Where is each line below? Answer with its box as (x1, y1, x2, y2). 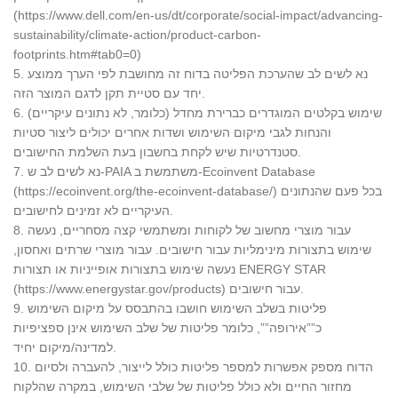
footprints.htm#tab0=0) (13, 46, 141, 61)
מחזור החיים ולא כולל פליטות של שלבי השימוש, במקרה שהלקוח (13, 378, 352, 394)
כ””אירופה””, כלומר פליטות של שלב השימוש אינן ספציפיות (13, 320, 322, 335)
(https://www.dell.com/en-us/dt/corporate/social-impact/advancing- (13, 7, 383, 22)
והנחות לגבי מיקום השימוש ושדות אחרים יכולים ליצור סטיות (13, 124, 331, 139)
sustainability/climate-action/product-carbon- (13, 27, 261, 42)
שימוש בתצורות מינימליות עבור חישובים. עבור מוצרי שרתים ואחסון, (13, 242, 371, 257)
